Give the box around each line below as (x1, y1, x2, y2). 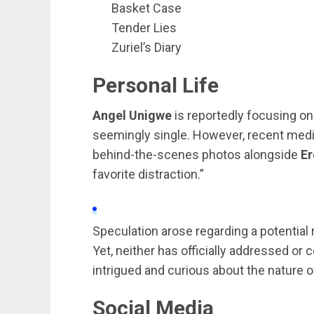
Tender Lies (111, 20, 177, 35)
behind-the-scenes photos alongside (93, 147, 301, 162)
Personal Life (93, 73, 219, 97)
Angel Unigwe (93, 108, 172, 123)
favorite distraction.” (93, 167, 204, 182)
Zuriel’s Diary (111, 40, 182, 55)
